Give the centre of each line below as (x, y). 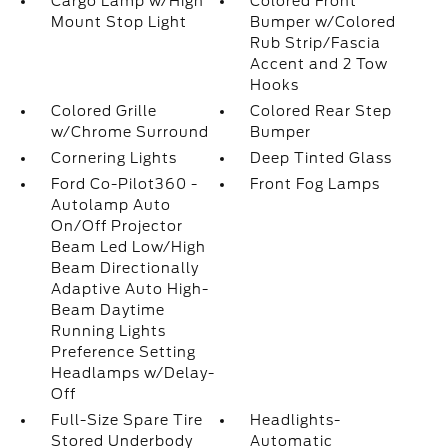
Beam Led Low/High (128, 247)
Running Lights (108, 331)
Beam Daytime (107, 310)
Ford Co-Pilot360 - (124, 184)
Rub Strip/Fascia (316, 43)
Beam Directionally (124, 268)
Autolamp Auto (110, 205)
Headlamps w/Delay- (132, 373)
